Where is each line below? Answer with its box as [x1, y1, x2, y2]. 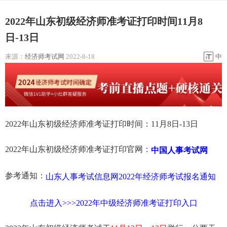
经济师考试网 [25, 52, 64, 60]
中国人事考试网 [151, 145, 208, 155]
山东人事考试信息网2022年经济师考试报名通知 [46, 172, 216, 181]
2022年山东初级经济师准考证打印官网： [5, 145, 151, 154]
